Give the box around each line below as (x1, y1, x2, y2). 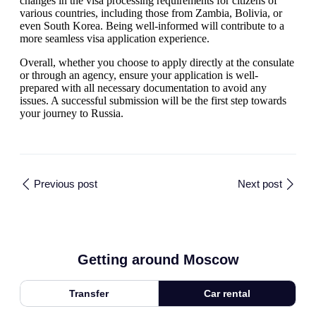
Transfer (69, 288, 109, 300)
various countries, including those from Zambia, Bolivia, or (20, 6, 282, 19)
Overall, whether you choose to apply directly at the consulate (20, 56, 294, 68)
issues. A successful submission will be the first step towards (20, 94, 286, 107)
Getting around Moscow (77, 252, 239, 268)
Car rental (203, 288, 250, 300)
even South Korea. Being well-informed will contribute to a (20, 19, 284, 32)
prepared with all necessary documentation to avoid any (20, 81, 267, 94)
